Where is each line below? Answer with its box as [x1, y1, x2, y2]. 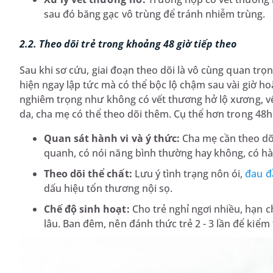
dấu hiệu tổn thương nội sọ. [44, 181, 172, 195]
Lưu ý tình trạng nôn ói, [132, 166, 246, 180]
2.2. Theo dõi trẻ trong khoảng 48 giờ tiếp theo [19, 37, 237, 51]
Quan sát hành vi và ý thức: [44, 131, 180, 145]
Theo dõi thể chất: [44, 166, 132, 180]
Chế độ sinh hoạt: [44, 202, 130, 216]
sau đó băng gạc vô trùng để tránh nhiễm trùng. [44, 7, 266, 21]
